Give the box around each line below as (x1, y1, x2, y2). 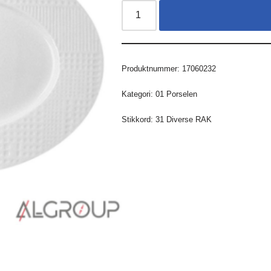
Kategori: (122, 89, 156, 99)
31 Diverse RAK (155, 114, 212, 124)
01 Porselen (155, 89, 198, 99)
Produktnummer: (122, 64, 183, 73)
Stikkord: (122, 114, 156, 124)
